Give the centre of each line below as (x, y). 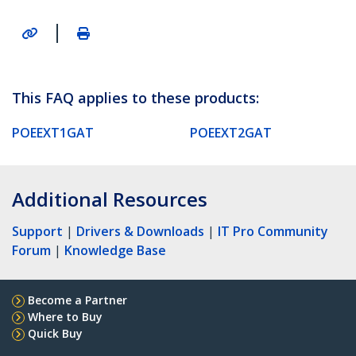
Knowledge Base (115, 250)
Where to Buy (65, 316)
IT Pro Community (273, 231)
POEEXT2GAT (231, 132)
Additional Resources (110, 199)
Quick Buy (55, 333)
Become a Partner (77, 300)
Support (37, 231)
